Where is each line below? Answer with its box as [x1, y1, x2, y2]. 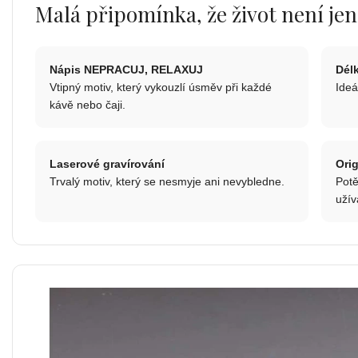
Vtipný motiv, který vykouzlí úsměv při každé [50, 80, 272, 93]
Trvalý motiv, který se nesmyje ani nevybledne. [50, 174, 284, 188]
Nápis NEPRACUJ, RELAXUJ [50, 62, 203, 76]
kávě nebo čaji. [50, 97, 125, 111]
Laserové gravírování [50, 157, 165, 170]
